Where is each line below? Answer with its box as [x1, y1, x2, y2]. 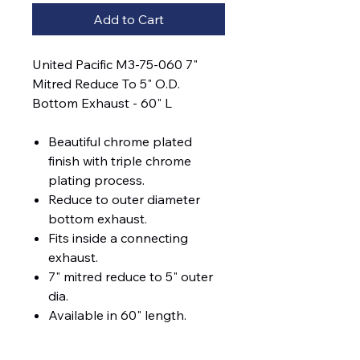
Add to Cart [93, 11, 164, 28]
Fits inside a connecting [48, 230, 188, 247]
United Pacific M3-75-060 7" [32, 56, 198, 73]
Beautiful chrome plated [48, 133, 192, 150]
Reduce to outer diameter [48, 191, 200, 208]
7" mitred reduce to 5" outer [48, 268, 213, 285]
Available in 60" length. [48, 307, 186, 324]
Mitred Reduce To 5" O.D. [32, 76, 180, 92]
